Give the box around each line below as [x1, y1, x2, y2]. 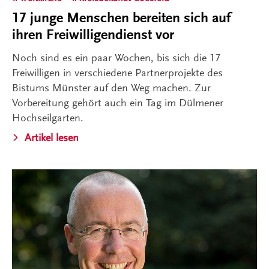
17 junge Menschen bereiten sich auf [12, 9, 231, 26]
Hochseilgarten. [12, 111, 83, 124]
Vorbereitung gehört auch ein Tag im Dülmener [12, 96, 223, 109]
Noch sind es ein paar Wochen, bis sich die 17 [12, 51, 220, 64]
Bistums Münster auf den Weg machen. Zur [12, 81, 211, 94]
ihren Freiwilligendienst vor [12, 26, 174, 43]
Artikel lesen [25, 131, 79, 144]
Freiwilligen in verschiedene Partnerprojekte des [12, 66, 223, 79]
